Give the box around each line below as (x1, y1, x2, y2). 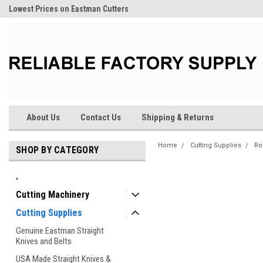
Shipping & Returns (141, 112, 214, 123)
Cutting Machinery (16, 189, 89, 200)
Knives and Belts (16, 236, 72, 247)
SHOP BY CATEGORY (16, 144, 99, 156)
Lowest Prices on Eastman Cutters (9, 4, 129, 14)
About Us (26, 112, 60, 123)
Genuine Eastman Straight (16, 225, 104, 236)
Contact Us (80, 112, 121, 123)
